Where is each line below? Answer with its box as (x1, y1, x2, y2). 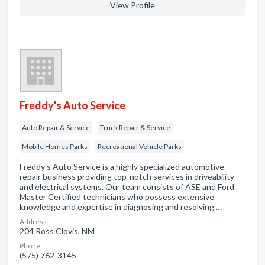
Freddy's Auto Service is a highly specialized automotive (20, 161, 224, 172)
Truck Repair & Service (100, 123, 170, 132)
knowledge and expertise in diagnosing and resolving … (20, 202, 222, 212)
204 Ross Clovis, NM (20, 226, 95, 236)
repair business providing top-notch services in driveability (20, 172, 234, 182)
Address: (20, 217, 49, 226)
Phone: (20, 241, 42, 250)
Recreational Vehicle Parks (98, 142, 182, 151)
